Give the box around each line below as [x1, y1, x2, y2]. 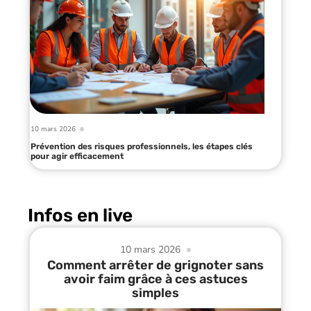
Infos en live [28, 205, 133, 227]
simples [132, 285, 179, 301]
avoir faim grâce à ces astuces [63, 271, 248, 287]
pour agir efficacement [31, 151, 124, 162]
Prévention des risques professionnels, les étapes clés [31, 142, 253, 152]
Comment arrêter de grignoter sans [47, 258, 264, 274]
